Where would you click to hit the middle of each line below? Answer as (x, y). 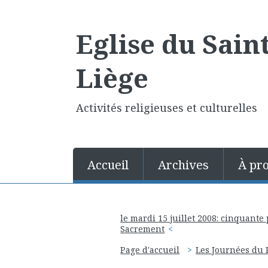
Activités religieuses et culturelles (167, 108)
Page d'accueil (150, 250)
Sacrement (143, 229)
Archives (183, 165)
